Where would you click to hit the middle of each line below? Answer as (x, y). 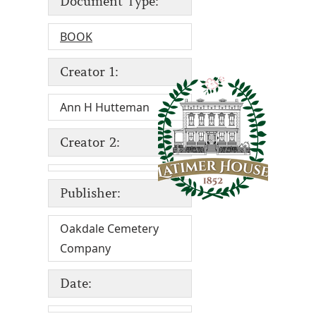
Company (85, 249)
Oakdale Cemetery (109, 229)
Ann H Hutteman (105, 108)
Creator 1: (89, 72)
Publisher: (90, 194)
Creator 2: (90, 143)
